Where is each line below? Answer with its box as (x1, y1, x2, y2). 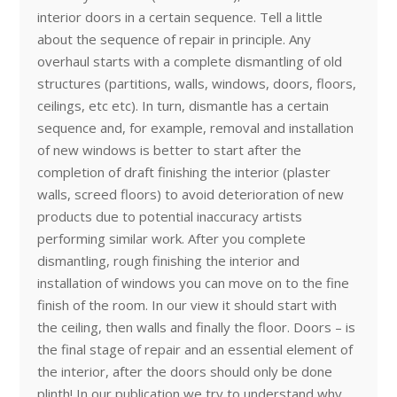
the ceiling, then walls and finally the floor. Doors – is (36, 318, 355, 336)
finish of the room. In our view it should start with (36, 296, 337, 314)
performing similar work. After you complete (36, 230, 306, 247)
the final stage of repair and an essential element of (36, 340, 353, 358)
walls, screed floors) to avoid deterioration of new (36, 185, 344, 203)
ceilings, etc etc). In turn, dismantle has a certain (36, 97, 329, 114)
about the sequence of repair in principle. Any (36, 30, 311, 48)
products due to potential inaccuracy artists (36, 207, 302, 225)
